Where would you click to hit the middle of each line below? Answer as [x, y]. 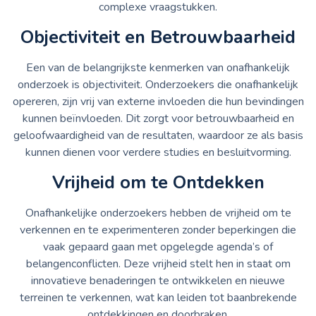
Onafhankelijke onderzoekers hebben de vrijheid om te [158, 213]
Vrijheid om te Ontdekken [158, 182]
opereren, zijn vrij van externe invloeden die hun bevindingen [158, 101]
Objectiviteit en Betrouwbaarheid [158, 37]
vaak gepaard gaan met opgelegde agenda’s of [158, 247]
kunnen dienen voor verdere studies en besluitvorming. [158, 152]
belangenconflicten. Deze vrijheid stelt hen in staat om [158, 263]
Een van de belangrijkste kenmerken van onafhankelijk [158, 67]
